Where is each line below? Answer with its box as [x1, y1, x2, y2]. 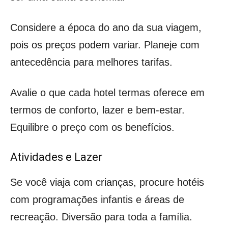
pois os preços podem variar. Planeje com [10, 39, 199, 50]
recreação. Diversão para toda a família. [10, 211, 192, 222]
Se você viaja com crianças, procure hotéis [10, 176, 204, 188]
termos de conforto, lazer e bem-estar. [10, 104, 185, 116]
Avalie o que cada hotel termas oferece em [10, 87, 205, 98]
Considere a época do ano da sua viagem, [10, 21, 202, 33]
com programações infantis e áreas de [10, 193, 184, 205]
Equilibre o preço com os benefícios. [10, 121, 175, 133]
